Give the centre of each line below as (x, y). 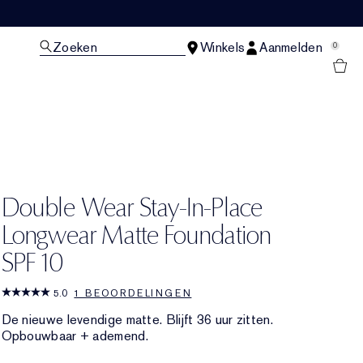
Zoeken (75, 47)
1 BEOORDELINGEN (133, 293)
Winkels (223, 47)
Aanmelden (291, 47)
